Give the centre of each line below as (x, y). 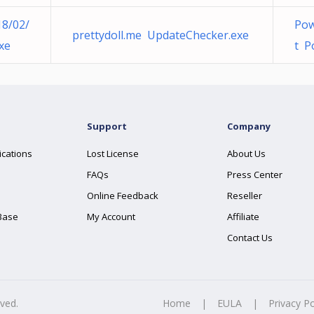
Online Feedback (123, 196)
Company (249, 126)
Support (107, 126)
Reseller (245, 196)
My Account (111, 217)
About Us (246, 153)
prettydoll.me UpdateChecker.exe (161, 35)
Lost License (113, 153)
